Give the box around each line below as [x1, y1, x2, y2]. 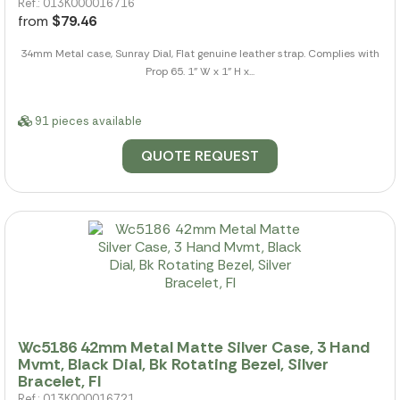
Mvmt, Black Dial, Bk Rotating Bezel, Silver [18, 354, 329, 376]
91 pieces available [32, 112, 142, 129]
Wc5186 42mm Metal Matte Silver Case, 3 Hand [18, 337, 370, 359]
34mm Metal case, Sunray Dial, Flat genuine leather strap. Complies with [21, 46, 379, 61]
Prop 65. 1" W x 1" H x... [146, 63, 254, 79]
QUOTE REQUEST [141, 146, 259, 165]
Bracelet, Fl [18, 371, 101, 393]
